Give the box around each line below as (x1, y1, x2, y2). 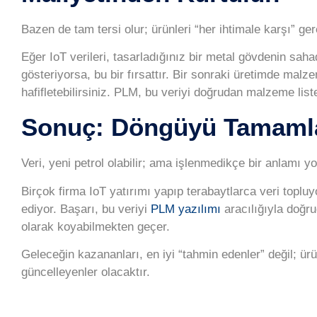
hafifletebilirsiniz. (21, 86, 114, 100)
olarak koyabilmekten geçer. (21, 219, 170, 234)
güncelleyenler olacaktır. (21, 265, 150, 279)
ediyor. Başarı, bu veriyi (21, 202, 151, 216)
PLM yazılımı (151, 202, 221, 216)
